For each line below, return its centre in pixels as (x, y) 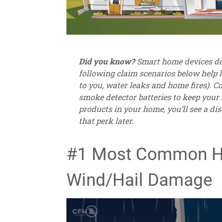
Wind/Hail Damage (140, 180)
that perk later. (107, 120)
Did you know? (107, 61)
